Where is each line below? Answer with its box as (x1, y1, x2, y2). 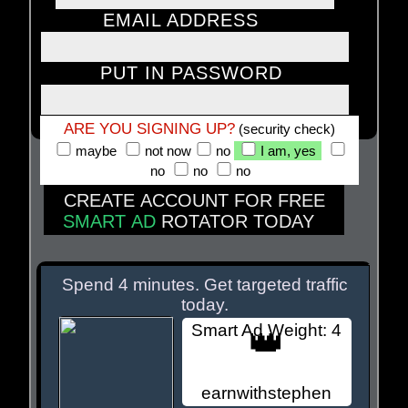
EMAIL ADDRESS (102, 10, 259, 30)
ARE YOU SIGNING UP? (64, 120, 235, 138)
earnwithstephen (201, 383, 331, 403)
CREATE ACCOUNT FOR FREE (63, 189, 325, 210)
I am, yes (260, 143, 316, 158)
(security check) (239, 121, 335, 137)
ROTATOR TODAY (156, 210, 325, 231)
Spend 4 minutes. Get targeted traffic (61, 275, 348, 294)
